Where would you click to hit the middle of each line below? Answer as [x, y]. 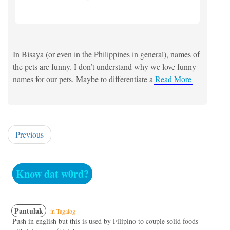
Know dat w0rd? [52, 174]
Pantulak [29, 211]
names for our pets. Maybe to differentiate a [83, 79]
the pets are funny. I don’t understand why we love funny [104, 66]
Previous [30, 135]
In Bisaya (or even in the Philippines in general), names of [106, 54]
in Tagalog [62, 211]
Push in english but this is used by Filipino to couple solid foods [105, 221]
